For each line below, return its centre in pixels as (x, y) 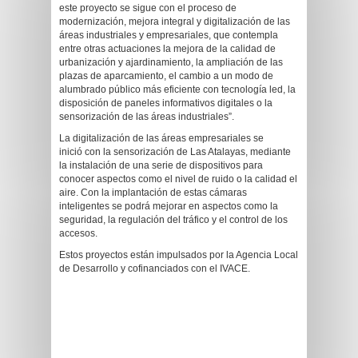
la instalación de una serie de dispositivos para (161, 165)
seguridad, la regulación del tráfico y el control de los (173, 220)
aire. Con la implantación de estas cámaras (153, 193)
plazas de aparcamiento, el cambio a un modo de (166, 76)
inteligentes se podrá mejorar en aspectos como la (169, 206)
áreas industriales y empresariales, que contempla (169, 35)
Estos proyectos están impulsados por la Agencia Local (179, 255)
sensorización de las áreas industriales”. (147, 117)
